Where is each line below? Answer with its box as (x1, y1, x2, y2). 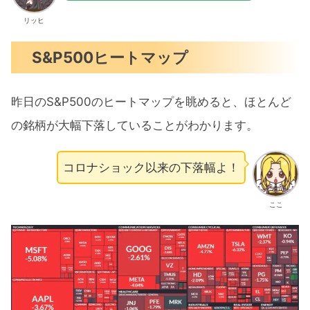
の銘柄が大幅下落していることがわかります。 (11, 118, 258, 132)
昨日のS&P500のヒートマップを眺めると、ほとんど (11, 94, 291, 109)
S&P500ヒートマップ (32, 47, 189, 66)
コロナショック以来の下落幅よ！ (63, 161, 240, 175)
